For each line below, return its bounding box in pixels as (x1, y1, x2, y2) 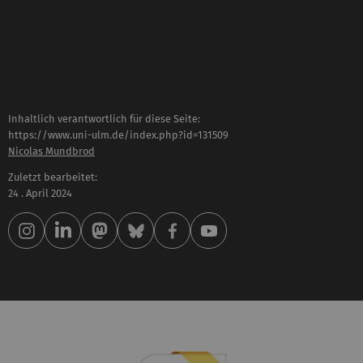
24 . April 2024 (8, 187, 72, 200)
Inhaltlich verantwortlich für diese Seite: (8, 112, 200, 125)
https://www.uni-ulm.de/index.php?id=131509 (8, 128, 228, 141)
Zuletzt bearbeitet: (8, 171, 97, 184)
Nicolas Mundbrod (8, 144, 95, 157)
